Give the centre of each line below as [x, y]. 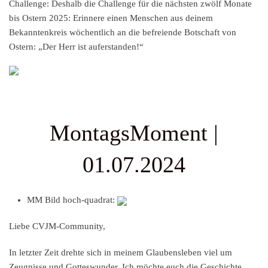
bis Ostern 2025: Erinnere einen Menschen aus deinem [111, 18]
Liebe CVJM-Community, [57, 226]
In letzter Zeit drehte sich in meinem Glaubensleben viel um [121, 253]
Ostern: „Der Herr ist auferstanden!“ [76, 47]
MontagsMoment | [134, 133]
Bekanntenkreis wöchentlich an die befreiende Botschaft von [123, 33]
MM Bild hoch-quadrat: [72, 200]
